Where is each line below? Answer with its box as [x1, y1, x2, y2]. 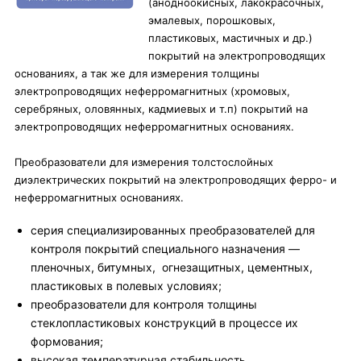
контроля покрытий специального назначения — [31, 242, 300, 255]
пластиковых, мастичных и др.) [148, 31, 313, 44]
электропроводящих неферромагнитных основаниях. [15, 120, 294, 133]
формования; [31, 334, 103, 348]
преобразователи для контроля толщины [31, 297, 257, 311]
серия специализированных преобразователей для [31, 223, 315, 237]
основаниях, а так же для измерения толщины [15, 67, 259, 80]
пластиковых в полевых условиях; [31, 279, 222, 293]
